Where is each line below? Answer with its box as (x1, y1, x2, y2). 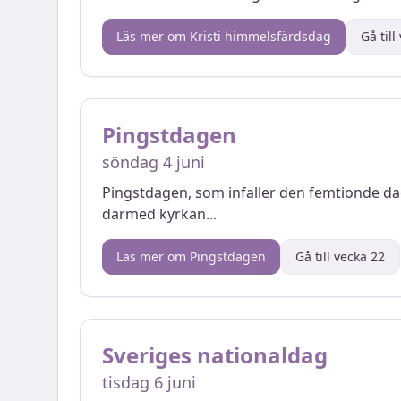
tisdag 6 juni (102, 371, 196, 393)
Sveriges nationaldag (102, 340, 328, 370)
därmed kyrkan (102, 204, 206, 224)
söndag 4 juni (102, 151, 205, 173)
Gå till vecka (295, 248, 371, 265)
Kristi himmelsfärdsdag (190, 28, 331, 45)
